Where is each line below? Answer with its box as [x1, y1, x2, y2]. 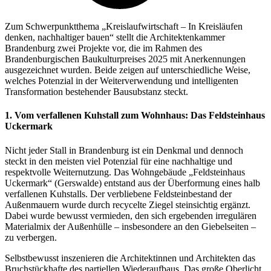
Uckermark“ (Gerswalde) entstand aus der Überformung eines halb [5, 177, 260, 188]
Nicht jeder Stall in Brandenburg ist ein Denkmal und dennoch [5, 145, 243, 155]
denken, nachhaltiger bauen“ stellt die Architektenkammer [5, 32, 225, 43]
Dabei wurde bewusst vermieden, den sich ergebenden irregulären [5, 210, 256, 221]
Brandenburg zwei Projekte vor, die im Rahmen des [5, 43, 202, 54]
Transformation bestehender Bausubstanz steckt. [5, 87, 191, 97]
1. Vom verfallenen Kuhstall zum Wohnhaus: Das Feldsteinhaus [5, 110, 265, 121]
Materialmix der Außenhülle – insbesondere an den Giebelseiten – [5, 221, 256, 232]
